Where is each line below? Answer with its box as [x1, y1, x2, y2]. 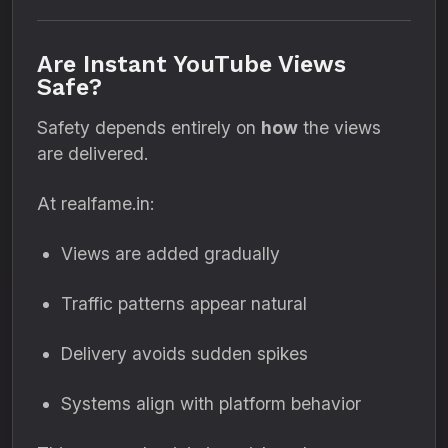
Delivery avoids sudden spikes [61, 343, 308, 364]
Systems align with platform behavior [61, 393, 361, 414]
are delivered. [37, 143, 148, 164]
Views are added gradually [61, 243, 280, 264]
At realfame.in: [37, 193, 154, 214]
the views [298, 117, 381, 138]
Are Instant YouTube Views [37, 50, 346, 78]
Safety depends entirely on [37, 117, 261, 138]
